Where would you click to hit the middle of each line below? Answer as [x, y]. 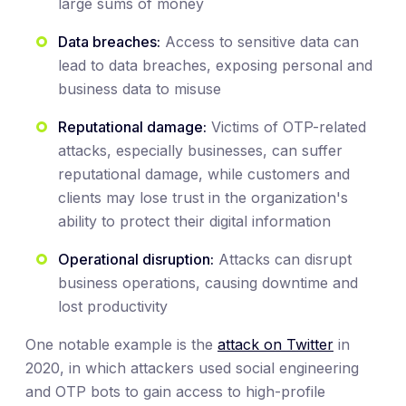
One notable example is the [121, 344]
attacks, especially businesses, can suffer [200, 150]
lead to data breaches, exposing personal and [215, 65]
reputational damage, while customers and [204, 174]
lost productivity [113, 306]
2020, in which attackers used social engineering [192, 367]
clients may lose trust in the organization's [203, 197]
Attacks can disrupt [283, 259]
